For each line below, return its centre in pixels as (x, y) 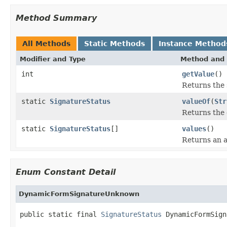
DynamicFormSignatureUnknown (79, 194)
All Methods (46, 43)
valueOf (196, 101)
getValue (198, 74)
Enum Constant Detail (66, 172)
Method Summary (56, 18)
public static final (60, 214)
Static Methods (115, 43)
